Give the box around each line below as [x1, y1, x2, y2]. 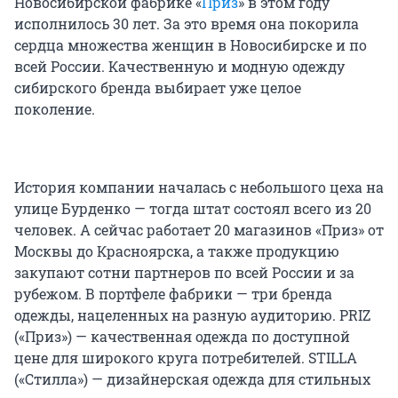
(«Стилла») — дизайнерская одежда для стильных [14, 369, 370, 388]
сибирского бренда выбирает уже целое [14, 77, 301, 97]
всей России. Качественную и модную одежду [14, 56, 345, 76]
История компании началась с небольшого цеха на [14, 177, 384, 196]
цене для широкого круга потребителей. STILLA [14, 347, 357, 367]
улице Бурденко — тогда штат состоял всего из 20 [14, 198, 371, 218]
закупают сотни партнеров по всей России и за [14, 262, 354, 282]
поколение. [14, 99, 95, 118]
